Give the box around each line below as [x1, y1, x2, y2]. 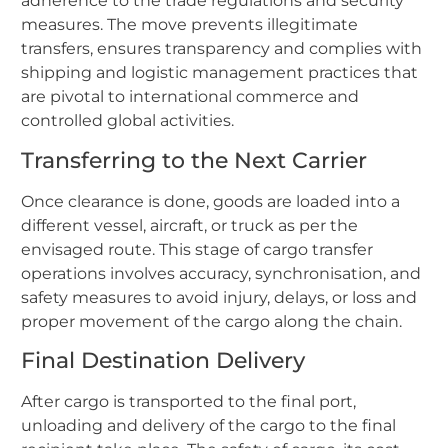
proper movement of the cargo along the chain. [21, 311, 402, 331]
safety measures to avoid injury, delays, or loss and [21, 287, 417, 307]
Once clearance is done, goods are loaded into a [21, 191, 400, 211]
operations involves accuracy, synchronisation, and [21, 263, 421, 283]
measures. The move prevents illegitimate [21, 15, 358, 35]
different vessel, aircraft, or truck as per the [21, 215, 358, 235]
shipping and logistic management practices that [21, 63, 418, 83]
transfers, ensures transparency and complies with [21, 39, 422, 59]
